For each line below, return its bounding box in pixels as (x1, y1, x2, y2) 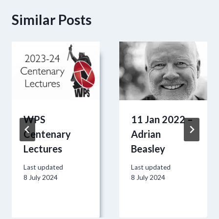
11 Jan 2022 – (131, 113, 193, 125)
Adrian (131, 128, 161, 140)
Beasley (131, 142, 165, 154)
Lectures (23, 142, 62, 154)
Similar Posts (12, 11, 91, 28)
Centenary (23, 128, 71, 140)
